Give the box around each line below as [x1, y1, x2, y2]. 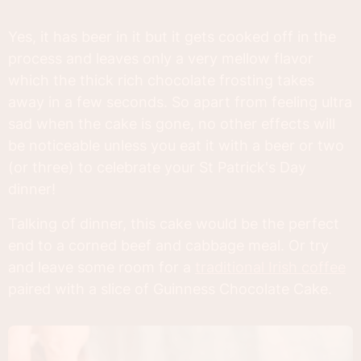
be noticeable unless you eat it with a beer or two [8, 137, 344, 155]
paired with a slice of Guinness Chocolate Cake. [8, 280, 332, 298]
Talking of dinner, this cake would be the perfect [8, 215, 339, 233]
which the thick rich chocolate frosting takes [8, 72, 314, 89]
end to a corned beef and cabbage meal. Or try [8, 237, 329, 255]
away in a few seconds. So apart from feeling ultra [8, 93, 352, 111]
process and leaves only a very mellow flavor [8, 50, 313, 68]
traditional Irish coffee [195, 259, 346, 276]
